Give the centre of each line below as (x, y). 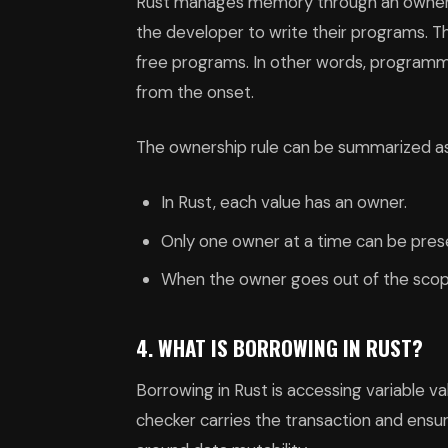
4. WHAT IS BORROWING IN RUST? (279, 347)
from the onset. (195, 91)
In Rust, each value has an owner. (284, 202)
